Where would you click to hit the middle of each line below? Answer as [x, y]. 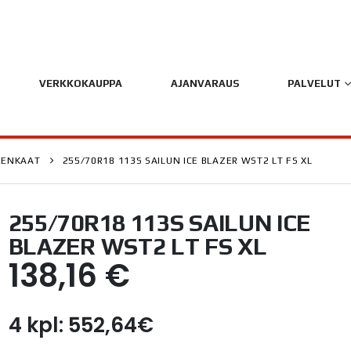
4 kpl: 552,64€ [81, 325]
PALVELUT [314, 83]
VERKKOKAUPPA [80, 83]
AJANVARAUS [204, 83]
